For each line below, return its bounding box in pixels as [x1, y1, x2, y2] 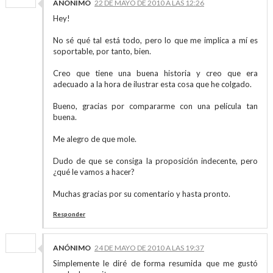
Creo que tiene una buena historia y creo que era [52, 68, 258, 78]
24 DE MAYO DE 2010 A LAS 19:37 [94, 243, 204, 252]
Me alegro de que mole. [52, 134, 136, 144]
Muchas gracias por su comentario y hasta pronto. [52, 189, 230, 199]
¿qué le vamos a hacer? [52, 167, 135, 177]
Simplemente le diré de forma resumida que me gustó [52, 258, 258, 268]
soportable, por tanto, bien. [52, 46, 151, 56]
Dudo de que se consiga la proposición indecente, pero [52, 156, 258, 166]
